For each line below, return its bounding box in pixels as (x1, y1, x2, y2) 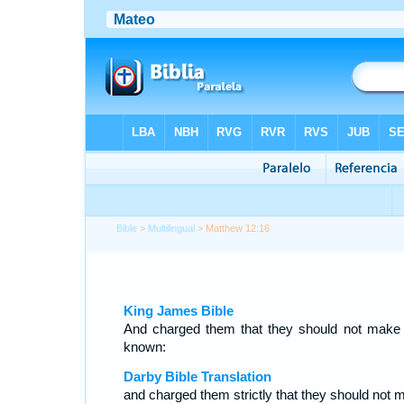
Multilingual (148, 223, 196, 234)
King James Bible (123, 303, 234, 318)
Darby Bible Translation (123, 369, 271, 384)
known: (123, 339, 166, 354)
